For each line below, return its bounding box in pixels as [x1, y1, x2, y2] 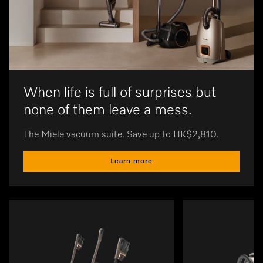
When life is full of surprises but [23, 85, 216, 100]
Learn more [110, 157, 153, 165]
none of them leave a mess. [23, 103, 192, 117]
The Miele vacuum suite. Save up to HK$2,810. [23, 130, 219, 140]
